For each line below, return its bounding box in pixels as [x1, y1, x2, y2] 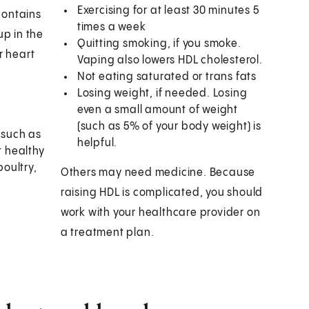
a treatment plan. [60, 226, 154, 239]
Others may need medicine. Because [60, 166, 256, 179]
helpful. [77, 137, 118, 149]
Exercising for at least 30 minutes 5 [77, 4, 259, 17]
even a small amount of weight [77, 103, 238, 116]
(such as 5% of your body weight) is [77, 120, 261, 132]
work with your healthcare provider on [60, 206, 261, 219]
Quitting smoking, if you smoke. [77, 37, 241, 50]
